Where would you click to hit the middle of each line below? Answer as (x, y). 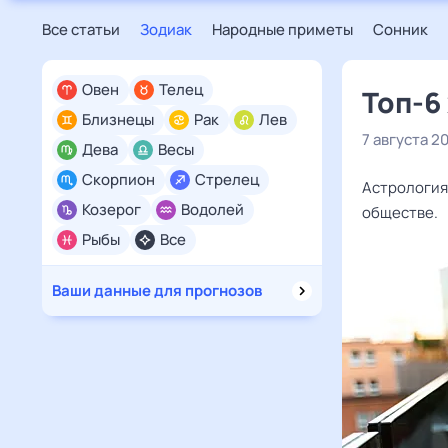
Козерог (111, 209)
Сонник (400, 29)
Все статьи (81, 29)
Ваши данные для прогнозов (157, 290)
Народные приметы (282, 29)
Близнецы (118, 119)
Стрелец (227, 179)
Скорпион (118, 179)
